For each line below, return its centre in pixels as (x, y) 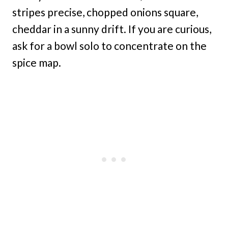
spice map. (37, 62)
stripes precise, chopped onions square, (105, 12)
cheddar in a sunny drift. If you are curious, (112, 28)
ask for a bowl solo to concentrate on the (109, 45)
